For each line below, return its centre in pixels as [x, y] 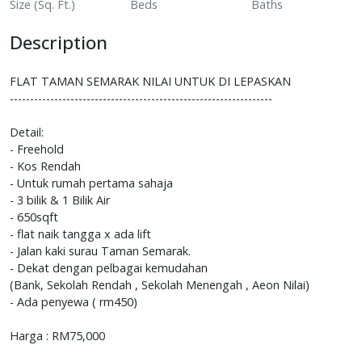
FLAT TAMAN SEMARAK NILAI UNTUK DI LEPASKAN [150, 81]
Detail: [27, 132]
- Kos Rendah [45, 166]
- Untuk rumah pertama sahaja [91, 183]
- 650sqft [34, 217]
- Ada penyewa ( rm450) [74, 301]
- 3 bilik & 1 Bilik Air [60, 200]
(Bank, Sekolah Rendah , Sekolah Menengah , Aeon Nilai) [160, 284]
